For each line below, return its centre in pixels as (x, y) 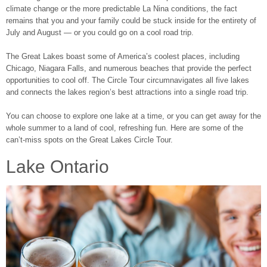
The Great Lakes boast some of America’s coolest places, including (123, 56)
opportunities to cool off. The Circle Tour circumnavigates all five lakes (128, 80)
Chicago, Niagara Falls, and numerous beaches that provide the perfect (129, 68)
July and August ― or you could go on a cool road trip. (100, 32)
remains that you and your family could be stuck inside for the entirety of (131, 20)
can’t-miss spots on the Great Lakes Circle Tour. (89, 139)
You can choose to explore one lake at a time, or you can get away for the (133, 116)
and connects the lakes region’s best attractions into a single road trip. (127, 92)
